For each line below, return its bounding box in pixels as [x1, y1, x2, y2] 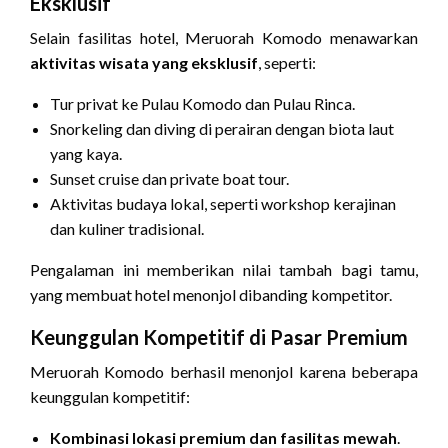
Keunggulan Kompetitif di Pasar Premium [30, 325, 408, 350]
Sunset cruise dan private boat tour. [50, 169, 289, 189]
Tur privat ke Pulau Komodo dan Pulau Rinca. [50, 94, 355, 114]
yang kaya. [50, 144, 122, 164]
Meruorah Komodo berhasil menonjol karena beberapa [30, 362, 418, 382]
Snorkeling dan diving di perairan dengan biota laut [50, 119, 394, 139]
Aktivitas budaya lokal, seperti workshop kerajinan [50, 194, 396, 214]
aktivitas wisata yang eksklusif [30, 53, 258, 73]
